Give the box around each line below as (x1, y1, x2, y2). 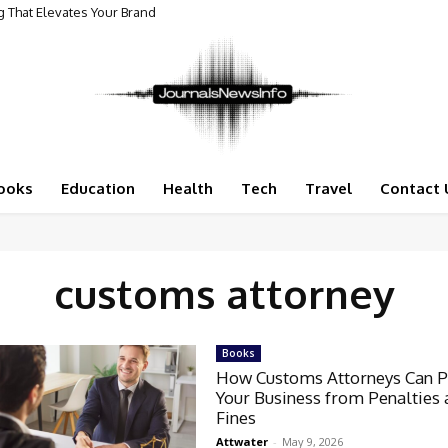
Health (162, 179, 213, 198)
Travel (304, 179, 352, 198)
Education (60, 179, 135, 198)
